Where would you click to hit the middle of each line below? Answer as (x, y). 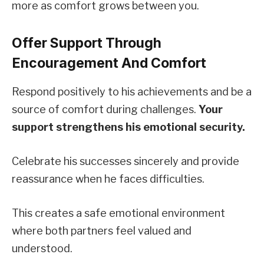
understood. (42, 248)
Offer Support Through (87, 43)
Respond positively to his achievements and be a (132, 92)
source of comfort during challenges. (105, 110)
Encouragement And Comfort (109, 63)
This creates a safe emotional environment (118, 213)
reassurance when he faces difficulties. (108, 179)
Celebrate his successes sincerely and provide (126, 161)
